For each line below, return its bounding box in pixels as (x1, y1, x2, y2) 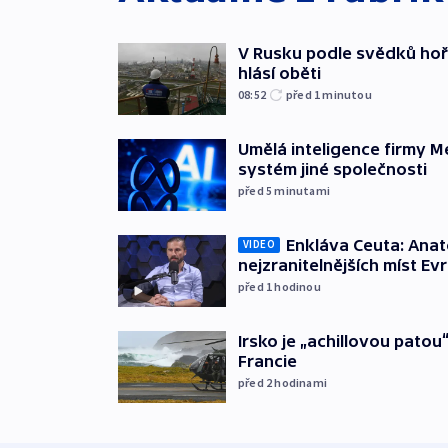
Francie (238, 351, 297, 370)
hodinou (274, 278, 321, 294)
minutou (322, 86, 372, 102)
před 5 (238, 182, 275, 198)
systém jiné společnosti (238, 159, 427, 178)
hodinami (274, 374, 328, 390)
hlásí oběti (238, 63, 321, 82)
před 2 (238, 374, 275, 390)
